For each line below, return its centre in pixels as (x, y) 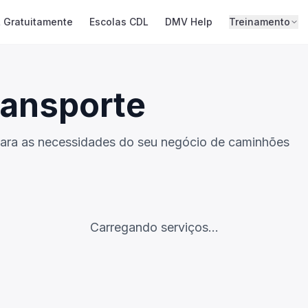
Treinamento (259, 22)
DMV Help (188, 22)
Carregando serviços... (154, 227)
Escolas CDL (119, 22)
